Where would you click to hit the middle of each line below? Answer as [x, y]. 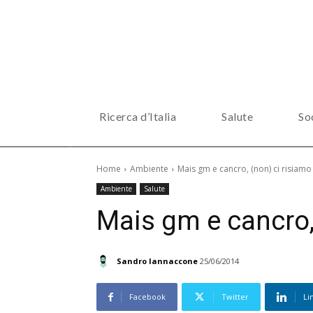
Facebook [147, 297]
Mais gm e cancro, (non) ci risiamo [245, 169]
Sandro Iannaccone [157, 261]
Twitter [235, 297]
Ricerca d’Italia [138, 116]
